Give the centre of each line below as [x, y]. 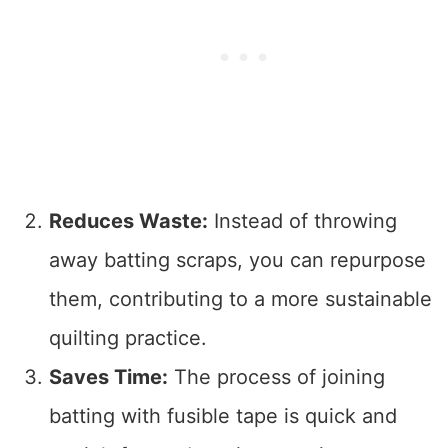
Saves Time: [108, 376]
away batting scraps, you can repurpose [237, 259]
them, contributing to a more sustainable [240, 298]
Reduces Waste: [128, 220]
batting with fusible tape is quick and [222, 415]
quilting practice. [127, 337]
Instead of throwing [302, 220]
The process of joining [276, 376]
